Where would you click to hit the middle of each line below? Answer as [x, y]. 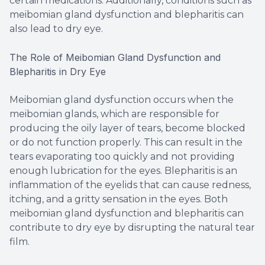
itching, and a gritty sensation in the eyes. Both [119, 199]
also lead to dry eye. [56, 29]
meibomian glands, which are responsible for [114, 114]
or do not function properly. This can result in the [126, 143]
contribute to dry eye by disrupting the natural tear [132, 228]
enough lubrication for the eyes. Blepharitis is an [123, 171]
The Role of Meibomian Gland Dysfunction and [115, 58]
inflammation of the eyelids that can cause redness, [130, 185]
